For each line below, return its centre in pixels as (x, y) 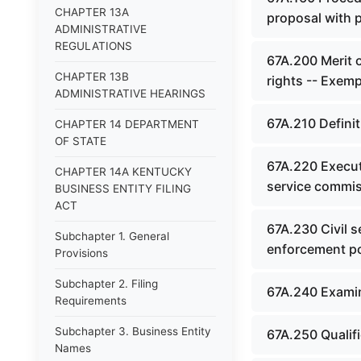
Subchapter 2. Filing (106, 284)
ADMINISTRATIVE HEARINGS (130, 93)
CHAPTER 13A (92, 12)
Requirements (91, 301)
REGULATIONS (93, 46)
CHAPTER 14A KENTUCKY (123, 172)
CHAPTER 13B (92, 77)
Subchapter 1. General (112, 236)
